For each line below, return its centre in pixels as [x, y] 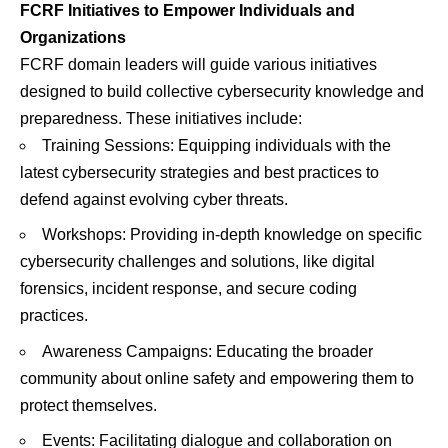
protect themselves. [88, 405]
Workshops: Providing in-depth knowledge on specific [232, 235]
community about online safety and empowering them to [217, 378]
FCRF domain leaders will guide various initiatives [198, 64]
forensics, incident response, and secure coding [188, 289]
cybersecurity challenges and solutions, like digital [197, 262]
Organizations [73, 37]
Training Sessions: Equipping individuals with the [216, 145]
